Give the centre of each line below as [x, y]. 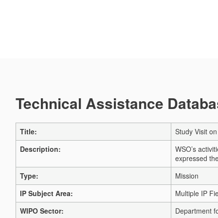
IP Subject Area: [46, 193]
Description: [40, 149]
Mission [187, 176]
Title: [28, 131]
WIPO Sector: [42, 211]
